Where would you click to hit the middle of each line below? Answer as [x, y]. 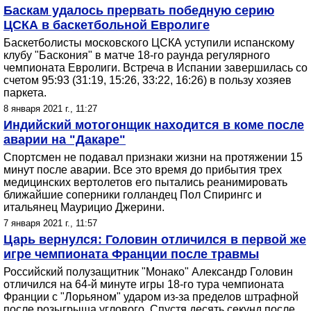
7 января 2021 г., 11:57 [50, 223]
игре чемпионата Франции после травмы [131, 254]
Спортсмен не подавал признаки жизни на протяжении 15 [153, 157]
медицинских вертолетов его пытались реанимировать [145, 182]
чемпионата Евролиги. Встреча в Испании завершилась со [155, 68]
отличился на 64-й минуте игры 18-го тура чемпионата [144, 284]
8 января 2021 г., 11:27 [50, 109]
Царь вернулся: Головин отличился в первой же [155, 239]
